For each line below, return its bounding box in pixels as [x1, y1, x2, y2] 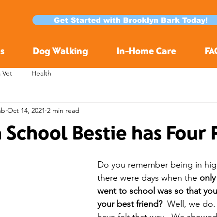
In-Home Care [116, 45, 176, 56]
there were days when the [97, 172, 200, 183]
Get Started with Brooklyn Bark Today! [53, 16, 208, 24]
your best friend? [97, 199, 162, 209]
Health [31, 68, 51, 77]
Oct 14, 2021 [7, 106, 45, 115]
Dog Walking [32, 45, 88, 56]
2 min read [47, 106, 79, 115]
